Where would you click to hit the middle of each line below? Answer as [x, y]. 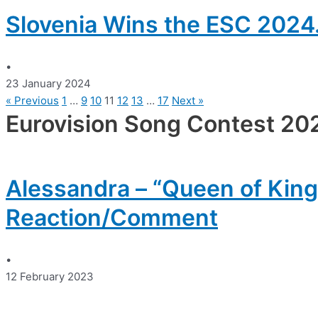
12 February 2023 [50, 277]
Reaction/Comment [112, 218]
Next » [188, 100]
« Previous [32, 100]
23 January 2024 [48, 83]
